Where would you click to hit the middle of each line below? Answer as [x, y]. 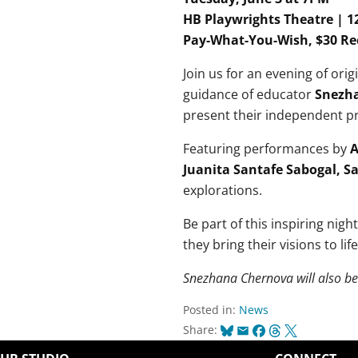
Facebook [281, 330]
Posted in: [211, 310]
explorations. [223, 191]
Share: [202, 330]
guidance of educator [249, 95]
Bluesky [243, 330]
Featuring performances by [267, 149]
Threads [293, 330]
